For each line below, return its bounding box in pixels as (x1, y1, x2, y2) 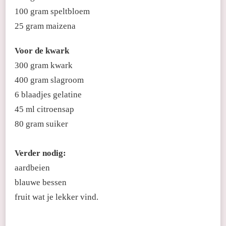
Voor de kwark (15, 45, 69, 55)
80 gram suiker (15, 119, 68, 129)
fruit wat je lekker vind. (15, 192, 98, 202)
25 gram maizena (15, 21, 76, 31)
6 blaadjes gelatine (15, 89, 82, 99)
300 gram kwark (15, 60, 73, 70)
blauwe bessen (15, 177, 67, 187)
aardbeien (15, 162, 50, 173)
